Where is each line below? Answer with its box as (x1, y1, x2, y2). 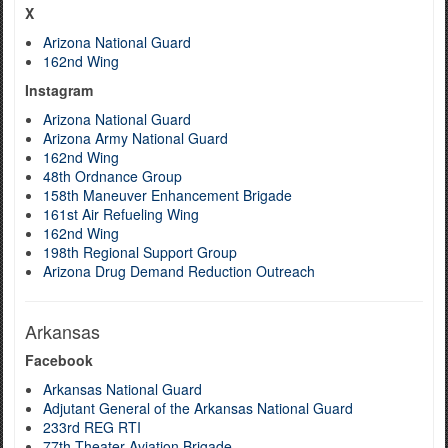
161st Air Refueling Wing (43, 204, 199, 224)
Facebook (25, 350, 93, 370)
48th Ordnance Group (43, 166, 182, 186)
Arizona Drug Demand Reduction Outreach (43, 261, 315, 281)
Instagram (25, 80, 93, 100)
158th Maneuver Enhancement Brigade (43, 185, 292, 205)
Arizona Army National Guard (43, 128, 228, 148)
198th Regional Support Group (43, 242, 237, 262)
